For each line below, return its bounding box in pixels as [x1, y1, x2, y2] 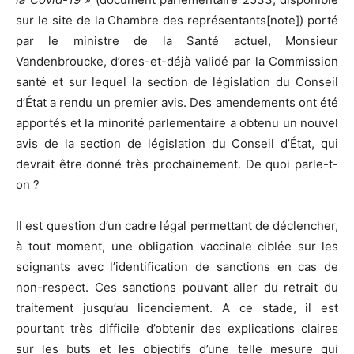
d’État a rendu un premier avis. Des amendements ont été [16, 95, 338, 111]
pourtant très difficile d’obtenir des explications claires [16, 321, 338, 337]
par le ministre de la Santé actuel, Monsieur [16, 33, 338, 49]
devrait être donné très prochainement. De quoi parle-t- [16, 156, 338, 172]
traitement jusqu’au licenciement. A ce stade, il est [16, 300, 338, 316]
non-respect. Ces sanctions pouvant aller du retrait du [16, 280, 338, 296]
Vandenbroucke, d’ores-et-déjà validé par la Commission [16, 54, 338, 70]
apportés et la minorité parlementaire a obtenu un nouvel [16, 115, 338, 131]
